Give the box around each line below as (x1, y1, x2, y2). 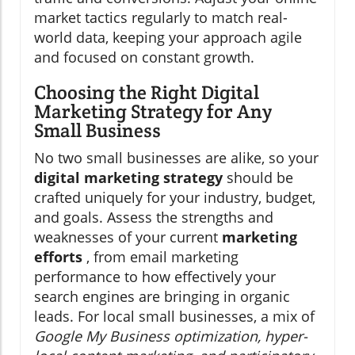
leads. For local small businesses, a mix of (34, 307, 315, 326)
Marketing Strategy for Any (34, 99, 272, 124)
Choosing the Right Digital (34, 80, 259, 105)
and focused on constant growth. (34, 48, 254, 67)
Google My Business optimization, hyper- (34, 326, 307, 346)
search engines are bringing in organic (34, 287, 290, 307)
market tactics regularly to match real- (34, 8, 288, 28)
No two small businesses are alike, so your (34, 148, 319, 168)
